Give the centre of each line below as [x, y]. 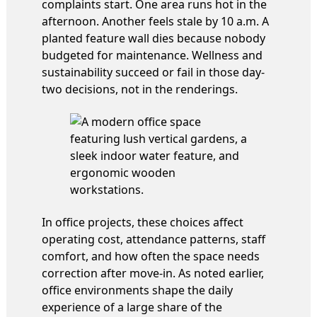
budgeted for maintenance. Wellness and [152, 55]
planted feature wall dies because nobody [154, 38]
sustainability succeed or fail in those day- [153, 72]
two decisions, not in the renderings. [140, 89]
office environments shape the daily [137, 290]
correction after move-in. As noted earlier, [153, 273]
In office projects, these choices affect [143, 222]
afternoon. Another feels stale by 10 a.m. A [155, 21]
